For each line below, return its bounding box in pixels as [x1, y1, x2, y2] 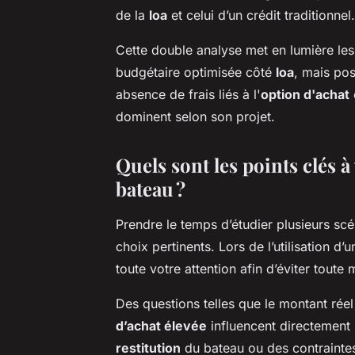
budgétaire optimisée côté [116, 63, 276, 80]
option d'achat [261, 86, 349, 102]
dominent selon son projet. [116, 108, 275, 124]
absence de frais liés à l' [116, 86, 261, 102]
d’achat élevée [116, 317, 207, 334]
